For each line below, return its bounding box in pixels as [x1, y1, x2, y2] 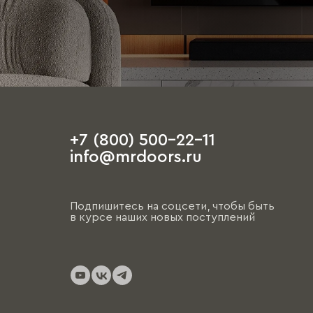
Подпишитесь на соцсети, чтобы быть [70, 200, 275, 212]
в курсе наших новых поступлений [70, 211, 255, 223]
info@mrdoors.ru [70, 149, 202, 166]
